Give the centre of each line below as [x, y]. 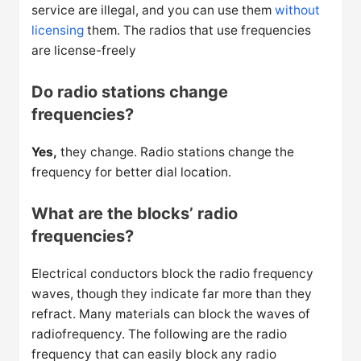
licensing [58, 30]
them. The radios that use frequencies [198, 30]
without [298, 10]
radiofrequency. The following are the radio [160, 334]
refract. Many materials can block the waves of [171, 313]
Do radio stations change [130, 91]
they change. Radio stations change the [176, 151]
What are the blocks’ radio [135, 213]
